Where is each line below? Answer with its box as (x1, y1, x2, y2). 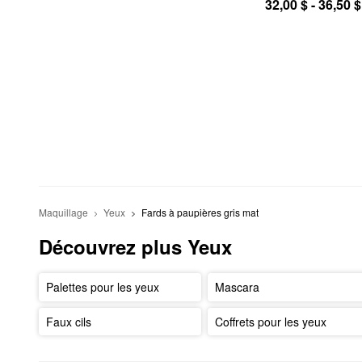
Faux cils (45, 313, 91, 330)
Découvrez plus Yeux (39, 233, 232, 261)
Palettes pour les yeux (45, 279, 159, 296)
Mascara (215, 279, 260, 296)
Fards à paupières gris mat (141, 205, 259, 220)
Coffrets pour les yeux (215, 313, 327, 330)
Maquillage (39, 205, 88, 220)
